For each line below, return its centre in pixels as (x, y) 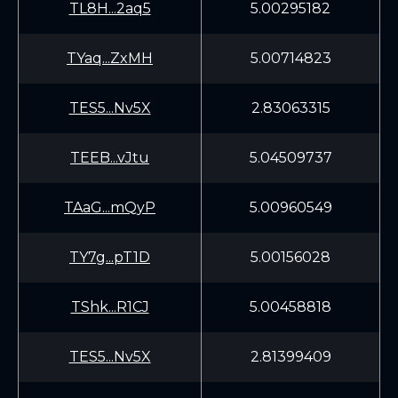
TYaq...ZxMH (110, 58)
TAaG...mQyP (110, 207)
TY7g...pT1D (110, 257)
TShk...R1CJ (110, 307)
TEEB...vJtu (110, 158)
